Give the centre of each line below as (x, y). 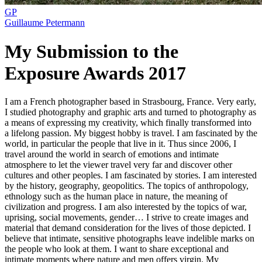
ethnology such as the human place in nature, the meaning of (116, 196)
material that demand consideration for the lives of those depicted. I (128, 228)
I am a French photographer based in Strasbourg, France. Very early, (130, 102)
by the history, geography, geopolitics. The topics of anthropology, (127, 186)
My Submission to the (92, 51)
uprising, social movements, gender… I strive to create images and (127, 218)
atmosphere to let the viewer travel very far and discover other (118, 165)
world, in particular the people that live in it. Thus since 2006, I (120, 144)
